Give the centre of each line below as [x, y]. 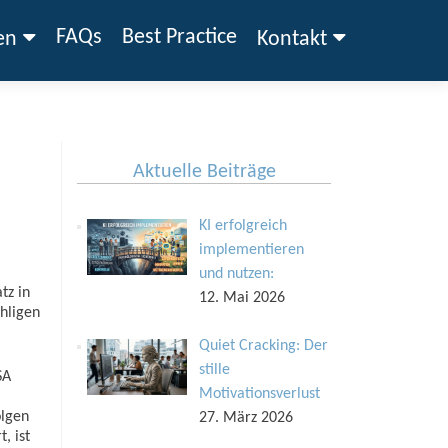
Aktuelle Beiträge [204, 172]
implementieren [251, 250]
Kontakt [292, 39]
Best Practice [179, 37]
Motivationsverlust [259, 394]
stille [214, 370]
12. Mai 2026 [242, 298]
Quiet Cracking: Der [263, 346]
